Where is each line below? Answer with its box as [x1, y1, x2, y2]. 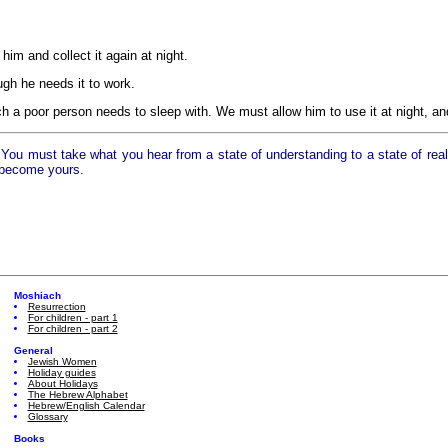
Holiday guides [27, 367, 96, 378]
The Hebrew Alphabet [27, 389, 128, 400]
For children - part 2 [27, 323, 118, 334]
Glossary [27, 411, 68, 422]
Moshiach [13, 290, 61, 301]
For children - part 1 [27, 312, 118, 323]
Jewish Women [27, 356, 97, 367]
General [13, 345, 53, 356]
